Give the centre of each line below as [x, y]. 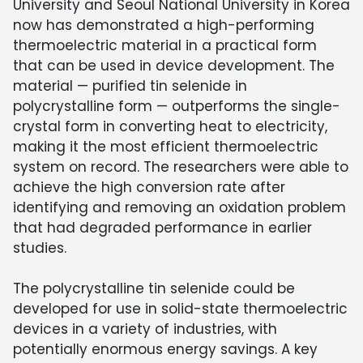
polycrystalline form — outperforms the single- [177, 106]
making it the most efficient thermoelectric [166, 147]
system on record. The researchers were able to [181, 167]
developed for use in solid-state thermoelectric [180, 309]
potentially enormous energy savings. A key [165, 349]
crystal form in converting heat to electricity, [170, 126]
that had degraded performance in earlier [162, 228]
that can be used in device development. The [174, 66]
